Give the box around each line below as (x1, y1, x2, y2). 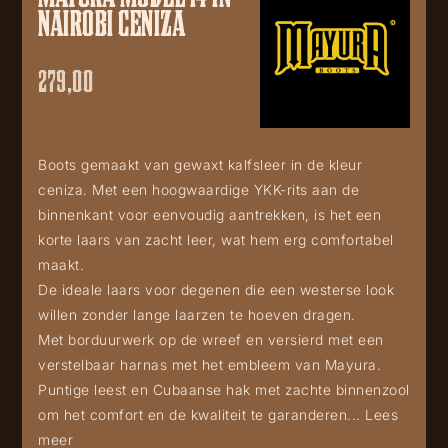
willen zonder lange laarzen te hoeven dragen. (38, 306, 356, 323)
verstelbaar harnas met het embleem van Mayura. (38, 356, 381, 373)
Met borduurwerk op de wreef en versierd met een (38, 331, 384, 348)
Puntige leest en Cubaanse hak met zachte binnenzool (38, 381, 410, 398)
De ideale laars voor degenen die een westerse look (38, 281, 394, 298)
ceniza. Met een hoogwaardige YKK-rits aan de (38, 181, 359, 198)
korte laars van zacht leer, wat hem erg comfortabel (38, 231, 394, 248)
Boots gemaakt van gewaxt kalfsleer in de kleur (38, 156, 362, 173)
